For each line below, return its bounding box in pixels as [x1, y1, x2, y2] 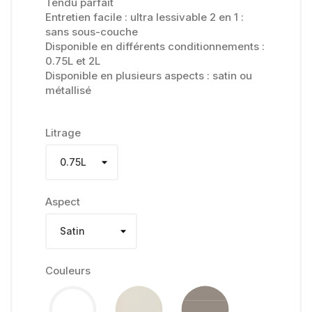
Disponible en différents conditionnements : [45, 39, 265, 53]
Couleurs [45, 263, 91, 277]
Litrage [45, 125, 81, 139]
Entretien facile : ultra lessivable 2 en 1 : [45, 10, 244, 24]
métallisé [45, 83, 91, 97]
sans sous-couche [45, 24, 138, 38]
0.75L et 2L [45, 54, 100, 68]
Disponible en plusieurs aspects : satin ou [45, 68, 252, 82]
